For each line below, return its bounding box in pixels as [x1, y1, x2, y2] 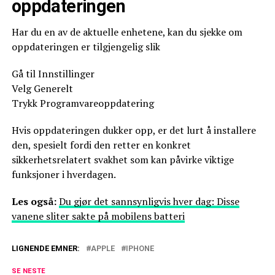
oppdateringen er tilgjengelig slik [11, 40, 160, 53]
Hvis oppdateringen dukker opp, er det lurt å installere [11, 123, 256, 137]
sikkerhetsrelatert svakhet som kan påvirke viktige [11, 153, 234, 166]
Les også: [11, 195, 59, 208]
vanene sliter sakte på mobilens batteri [11, 209, 185, 223]
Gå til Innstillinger [11, 67, 95, 80]
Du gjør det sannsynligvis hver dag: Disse [58, 195, 239, 208]
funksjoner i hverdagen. [11, 168, 116, 181]
